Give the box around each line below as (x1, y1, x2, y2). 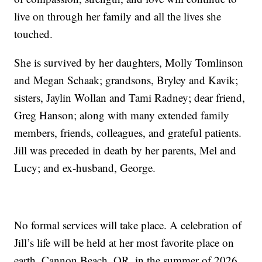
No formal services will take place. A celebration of (14, 218, 242, 233)
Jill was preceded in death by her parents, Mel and (14, 143, 237, 158)
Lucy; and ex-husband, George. (14, 160, 156, 175)
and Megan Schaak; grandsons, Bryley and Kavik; (14, 73, 239, 88)
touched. (14, 26, 53, 42)
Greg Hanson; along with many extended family (14, 108, 230, 123)
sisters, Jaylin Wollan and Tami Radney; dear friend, (14, 90, 246, 105)
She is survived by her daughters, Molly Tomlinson (14, 55, 244, 70)
